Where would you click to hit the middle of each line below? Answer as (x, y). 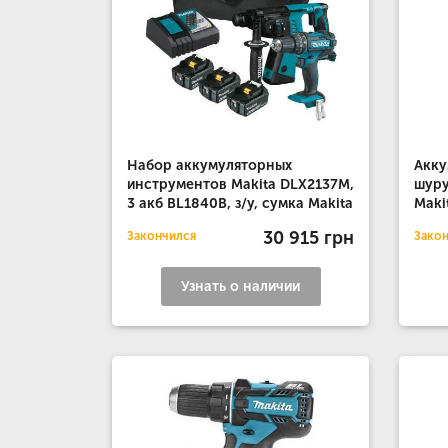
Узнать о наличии (241, 286)
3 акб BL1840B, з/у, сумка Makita (240, 203)
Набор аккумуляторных (209, 165)
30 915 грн (309, 237)
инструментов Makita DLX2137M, (240, 184)
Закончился (161, 236)
